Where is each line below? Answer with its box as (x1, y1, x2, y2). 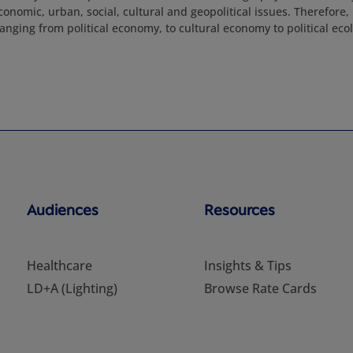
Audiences (26, 200, 98, 218)
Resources (204, 200, 276, 218)
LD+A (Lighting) (26, 280, 117, 297)
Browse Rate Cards (204, 280, 318, 297)
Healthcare (26, 257, 92, 274)
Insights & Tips (204, 257, 292, 274)
